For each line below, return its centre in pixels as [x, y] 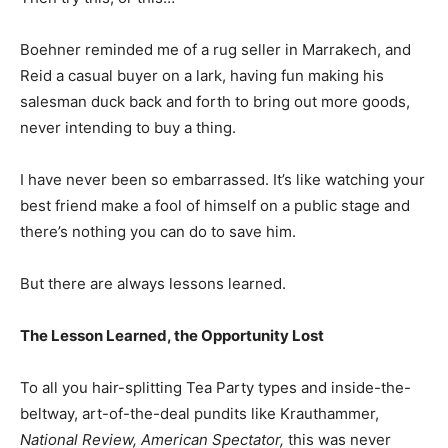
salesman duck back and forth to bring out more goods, [215, 101]
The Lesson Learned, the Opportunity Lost [172, 335]
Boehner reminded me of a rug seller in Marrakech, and [215, 49]
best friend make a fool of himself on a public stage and [215, 205]
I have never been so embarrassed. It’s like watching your [222, 179]
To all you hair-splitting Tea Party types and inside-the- [215, 387]
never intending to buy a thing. [128, 127]
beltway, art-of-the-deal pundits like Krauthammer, [199, 413]
